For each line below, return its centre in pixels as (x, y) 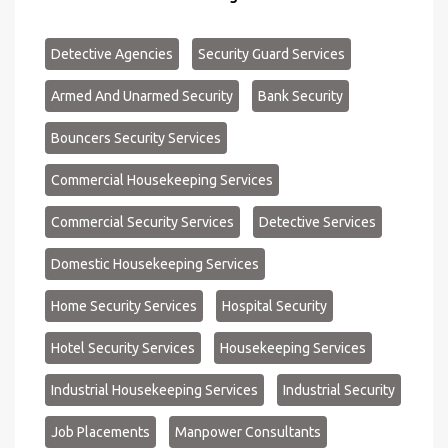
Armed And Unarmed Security (142, 95)
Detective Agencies (112, 53)
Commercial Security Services (142, 221)
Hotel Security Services (123, 347)
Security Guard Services (271, 53)
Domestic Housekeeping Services (155, 263)
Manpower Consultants (248, 431)
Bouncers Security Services (136, 137)
